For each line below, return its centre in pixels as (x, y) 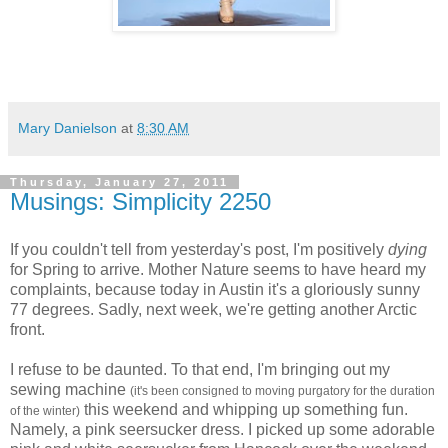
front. (27, 329)
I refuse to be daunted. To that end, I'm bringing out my (200, 369)
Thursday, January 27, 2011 (119, 181)
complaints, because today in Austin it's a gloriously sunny (215, 289)
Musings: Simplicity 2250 (140, 201)
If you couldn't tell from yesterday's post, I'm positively (199, 249)
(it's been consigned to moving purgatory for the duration (282, 390)
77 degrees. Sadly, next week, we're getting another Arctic (213, 309)
